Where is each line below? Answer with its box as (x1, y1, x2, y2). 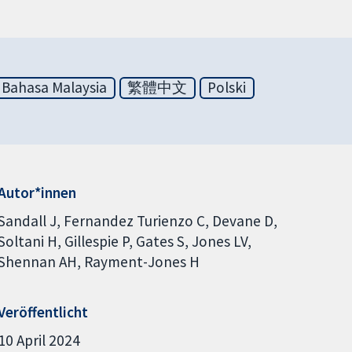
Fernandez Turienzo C (63, 211, 205, 230)
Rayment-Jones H (83, 251, 200, 271)
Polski (207, 78, 247, 97)
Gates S (135, 231, 185, 251)
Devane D (211, 211, 273, 230)
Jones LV (191, 231, 247, 251)
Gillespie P (64, 231, 129, 251)
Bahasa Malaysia (2, 78, 108, 97)
